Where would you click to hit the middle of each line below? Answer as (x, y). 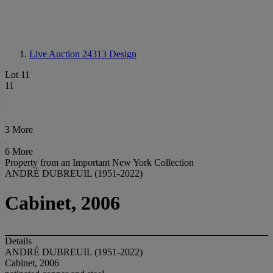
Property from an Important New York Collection (99, 162)
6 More (19, 151)
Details (18, 241)
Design (123, 54)
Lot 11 (17, 75)
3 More (19, 129)
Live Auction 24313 (69, 54)
